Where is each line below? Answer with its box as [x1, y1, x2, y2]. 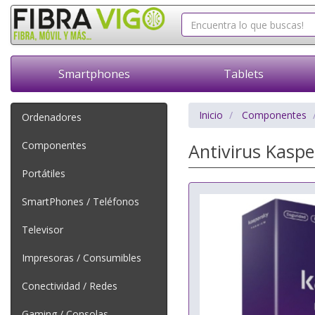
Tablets [223, 66, 264, 82]
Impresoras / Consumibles [22, 251, 141, 264]
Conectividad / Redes [22, 279, 117, 292]
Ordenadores [22, 110, 82, 124]
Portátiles [22, 167, 65, 180]
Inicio [198, 108, 223, 122]
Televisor [22, 223, 63, 236]
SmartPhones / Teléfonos [22, 195, 139, 208]
